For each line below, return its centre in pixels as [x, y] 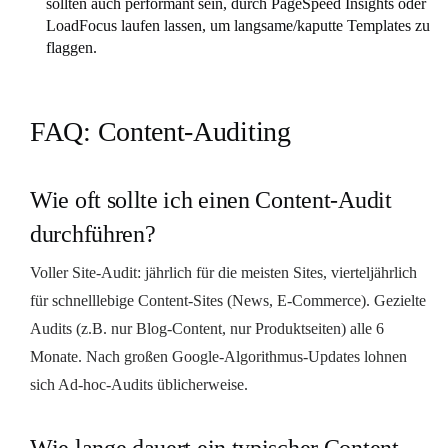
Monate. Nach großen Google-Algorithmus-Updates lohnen [218, 356]
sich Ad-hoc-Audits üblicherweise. [139, 384]
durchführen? [93, 233]
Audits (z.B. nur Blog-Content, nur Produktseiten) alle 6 [207, 328]
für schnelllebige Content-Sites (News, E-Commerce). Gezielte [228, 300]
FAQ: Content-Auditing [160, 131]
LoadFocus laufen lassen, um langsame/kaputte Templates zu [238, 25]
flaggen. [71, 47]
